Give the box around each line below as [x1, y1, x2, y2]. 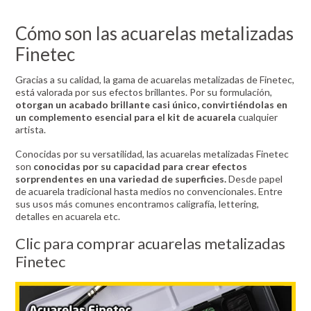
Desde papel [228, 173, 283, 185]
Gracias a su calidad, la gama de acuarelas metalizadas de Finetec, [15, 74, 295, 86]
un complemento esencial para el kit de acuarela [15, 111, 237, 124]
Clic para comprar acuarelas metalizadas [15, 233, 286, 253]
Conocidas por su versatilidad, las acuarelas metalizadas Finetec [15, 148, 289, 160]
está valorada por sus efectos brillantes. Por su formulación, [15, 86, 273, 99]
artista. [15, 124, 47, 136]
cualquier [236, 111, 278, 124]
